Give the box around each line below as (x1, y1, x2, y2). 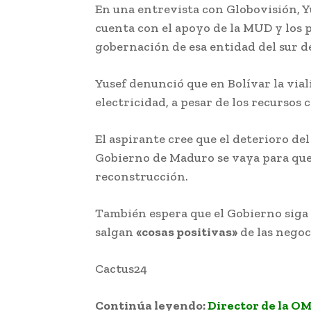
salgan (95, 224, 136, 239)
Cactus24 (95, 260, 150, 276)
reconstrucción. (95, 168, 188, 184)
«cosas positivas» (136, 224, 237, 239)
